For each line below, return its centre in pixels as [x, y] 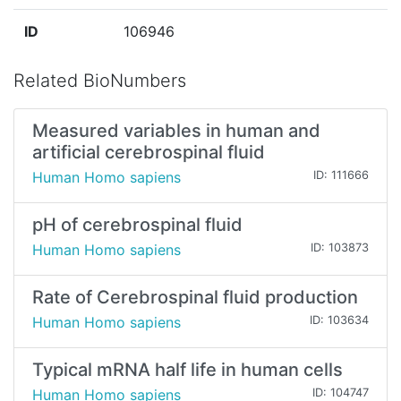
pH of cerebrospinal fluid [137, 225]
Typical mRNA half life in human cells [188, 370]
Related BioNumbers [100, 81]
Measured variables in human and [176, 131]
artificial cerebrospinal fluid [149, 153]
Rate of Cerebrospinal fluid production [195, 298]
